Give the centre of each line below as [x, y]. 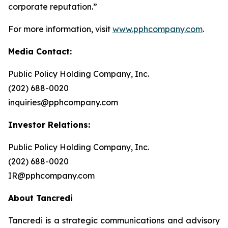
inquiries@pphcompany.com [63, 102]
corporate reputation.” [53, 7]
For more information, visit [60, 29]
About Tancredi [40, 198]
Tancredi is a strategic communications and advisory [114, 220]
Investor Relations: [49, 125]
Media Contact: [40, 51]
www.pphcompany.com [158, 29]
